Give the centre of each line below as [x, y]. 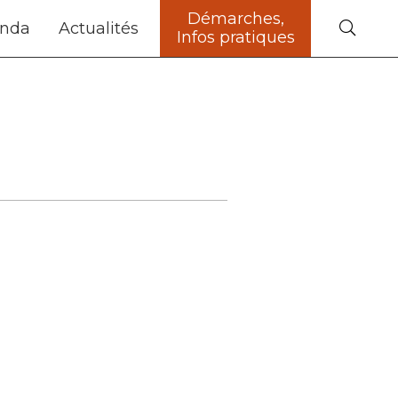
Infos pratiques [235, 37]
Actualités [99, 28]
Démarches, [235, 19]
